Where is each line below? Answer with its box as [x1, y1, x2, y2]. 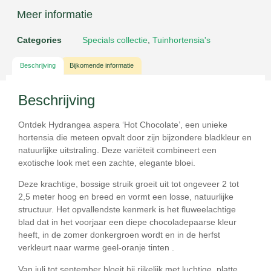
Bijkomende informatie [69, 62, 134, 70]
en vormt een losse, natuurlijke [114, 192, 233, 202]
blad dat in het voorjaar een [18, 217, 126, 227]
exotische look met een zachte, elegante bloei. [18, 157, 195, 168]
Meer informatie [17, 8, 93, 21]
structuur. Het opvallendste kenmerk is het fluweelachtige [18, 204, 236, 215]
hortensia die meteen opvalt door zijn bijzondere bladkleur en [18, 132, 252, 142]
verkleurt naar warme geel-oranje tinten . [18, 243, 174, 253]
